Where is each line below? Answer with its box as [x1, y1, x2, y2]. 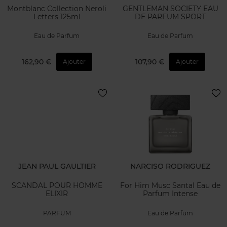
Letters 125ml [33, 12, 81, 22]
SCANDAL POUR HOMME [11, 181, 102, 191]
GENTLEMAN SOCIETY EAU [122, 4, 218, 14]
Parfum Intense [143, 189, 198, 199]
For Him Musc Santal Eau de [120, 181, 220, 191]
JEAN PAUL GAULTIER [18, 161, 96, 171]
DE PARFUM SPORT [135, 12, 206, 22]
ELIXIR [46, 189, 68, 199]
